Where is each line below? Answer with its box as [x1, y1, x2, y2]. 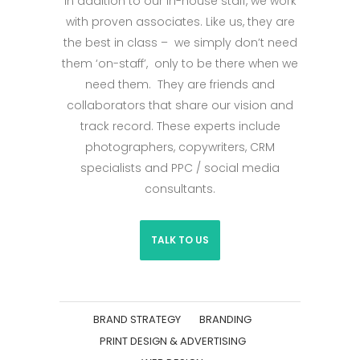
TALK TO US [151, 232, 209, 247]
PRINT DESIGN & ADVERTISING [99, 333, 246, 349]
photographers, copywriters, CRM [85, 138, 275, 155]
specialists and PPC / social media [80, 159, 280, 176]
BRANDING [199, 311, 252, 327]
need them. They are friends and [85, 76, 275, 92]
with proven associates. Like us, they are [65, 13, 295, 30]
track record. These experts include [80, 117, 280, 134]
